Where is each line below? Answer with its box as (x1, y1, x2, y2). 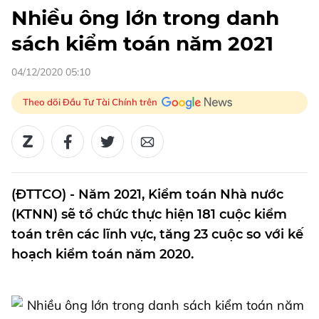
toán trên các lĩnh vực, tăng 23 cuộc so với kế (11, 226, 303, 242)
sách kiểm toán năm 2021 (11, 31, 273, 56)
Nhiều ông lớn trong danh (11, 6, 279, 30)
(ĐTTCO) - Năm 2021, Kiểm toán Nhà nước (11, 186, 283, 202)
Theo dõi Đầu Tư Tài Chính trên (23, 96, 157, 108)
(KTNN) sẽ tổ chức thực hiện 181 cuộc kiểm (11, 206, 287, 222)
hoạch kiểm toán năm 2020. (11, 246, 194, 262)
